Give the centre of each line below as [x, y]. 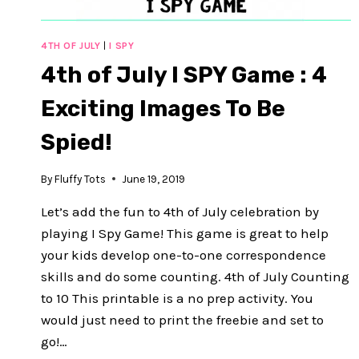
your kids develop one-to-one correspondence [184, 254]
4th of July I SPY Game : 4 [184, 75]
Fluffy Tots [81, 179]
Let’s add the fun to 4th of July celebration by [180, 211]
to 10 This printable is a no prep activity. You [177, 298]
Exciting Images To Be [163, 108]
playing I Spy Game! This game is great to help [185, 233]
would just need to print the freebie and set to [182, 319]
